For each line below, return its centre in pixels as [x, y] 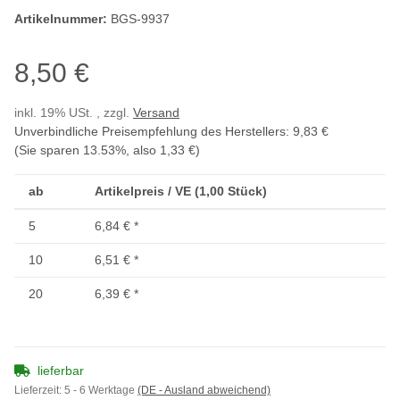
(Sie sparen [49, 150]
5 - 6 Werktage [101, 391]
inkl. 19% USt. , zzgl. [74, 113]
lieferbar [61, 371]
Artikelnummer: [62, 19]
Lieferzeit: [39, 391]
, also [143, 150]
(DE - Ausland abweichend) [204, 391]
